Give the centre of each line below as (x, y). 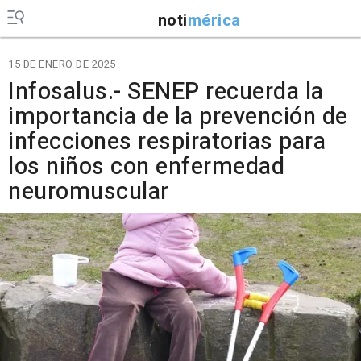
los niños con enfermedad (146, 167)
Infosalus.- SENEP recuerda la (166, 92)
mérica (214, 20)
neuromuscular (89, 192)
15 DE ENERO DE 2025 (62, 64)
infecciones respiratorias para (167, 142)
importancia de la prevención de (178, 117)
